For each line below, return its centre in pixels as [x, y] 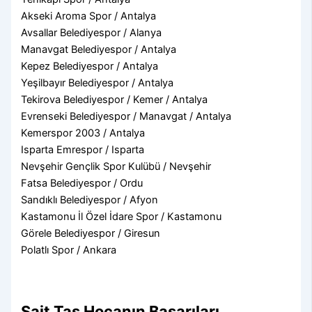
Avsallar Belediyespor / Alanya [92, 32]
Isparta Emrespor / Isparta [83, 149]
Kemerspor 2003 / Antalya [83, 133]
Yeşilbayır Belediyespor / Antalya [97, 83]
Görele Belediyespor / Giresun [91, 233]
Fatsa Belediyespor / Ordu [82, 183]
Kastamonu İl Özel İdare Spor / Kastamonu [122, 216]
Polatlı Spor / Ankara [69, 250]
